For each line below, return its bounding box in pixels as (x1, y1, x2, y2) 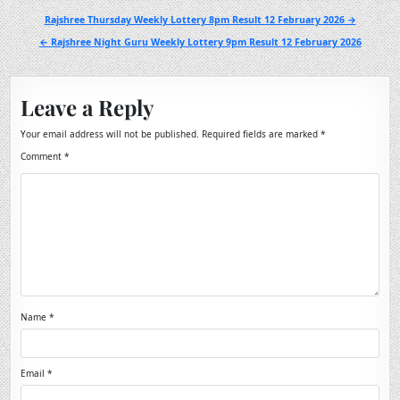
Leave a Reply (21, 92, 154, 121)
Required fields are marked (202, 127, 321, 140)
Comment (21, 149, 65, 162)
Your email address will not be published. (21, 127, 200, 140)
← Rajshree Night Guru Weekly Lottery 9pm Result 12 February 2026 (38, 35, 362, 48)
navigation (9, 28, 81, 49)
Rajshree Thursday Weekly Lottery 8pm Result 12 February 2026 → (44, 12, 356, 26)
